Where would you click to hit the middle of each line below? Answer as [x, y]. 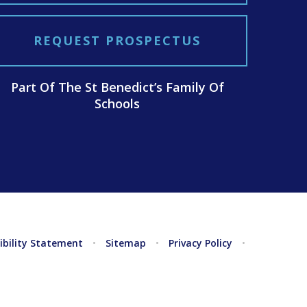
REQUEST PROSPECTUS [117, 40]
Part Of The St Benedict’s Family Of [117, 87]
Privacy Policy [200, 243]
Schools [117, 103]
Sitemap [125, 243]
